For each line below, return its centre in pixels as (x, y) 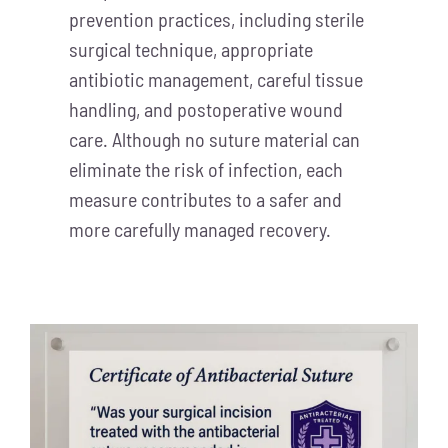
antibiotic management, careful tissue (215, 79)
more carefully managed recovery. (199, 229)
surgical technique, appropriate (190, 49)
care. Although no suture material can (214, 139)
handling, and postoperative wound (205, 109)
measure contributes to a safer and (205, 199)
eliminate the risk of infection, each (205, 169)
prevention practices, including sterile (216, 19)
